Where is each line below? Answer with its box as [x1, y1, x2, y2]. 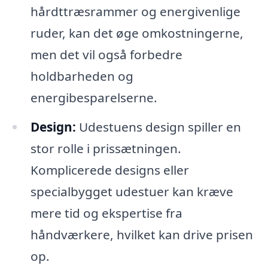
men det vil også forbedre [30, 45, 182, 63]
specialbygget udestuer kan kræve [30, 183, 233, 200]
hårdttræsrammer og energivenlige [30, 2, 240, 20]
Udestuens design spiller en [75, 118, 241, 136]
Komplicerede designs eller [30, 162, 189, 179]
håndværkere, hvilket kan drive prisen [30, 226, 253, 243]
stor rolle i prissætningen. [30, 140, 181, 157]
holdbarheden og [30, 67, 133, 84]
